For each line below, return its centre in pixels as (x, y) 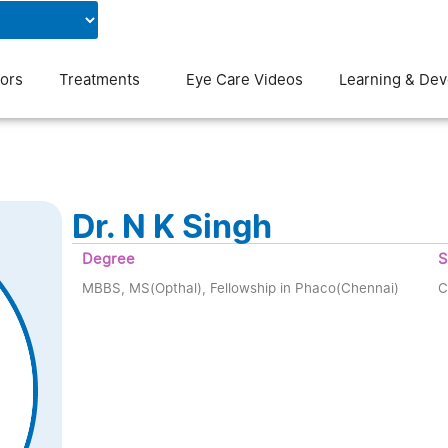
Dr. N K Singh (172, 226)
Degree (109, 258)
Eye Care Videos (245, 79)
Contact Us (292, 20)
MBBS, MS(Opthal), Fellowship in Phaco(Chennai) (241, 288)
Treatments (100, 79)
